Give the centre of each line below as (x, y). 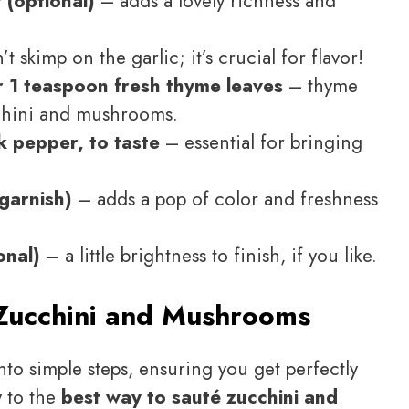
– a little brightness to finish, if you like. (209, 256)
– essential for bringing (261, 143)
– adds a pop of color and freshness (225, 199)
